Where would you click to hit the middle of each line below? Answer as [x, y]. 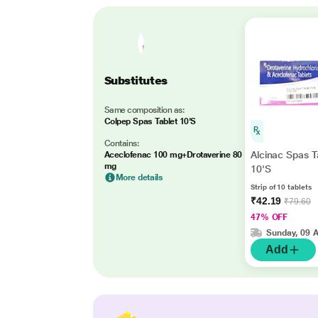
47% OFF [269, 217]
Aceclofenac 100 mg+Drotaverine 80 [173, 154]
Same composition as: [144, 110]
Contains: [121, 143]
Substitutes [136, 80]
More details [139, 177]
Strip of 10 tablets [281, 187]
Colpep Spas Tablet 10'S [150, 121]
